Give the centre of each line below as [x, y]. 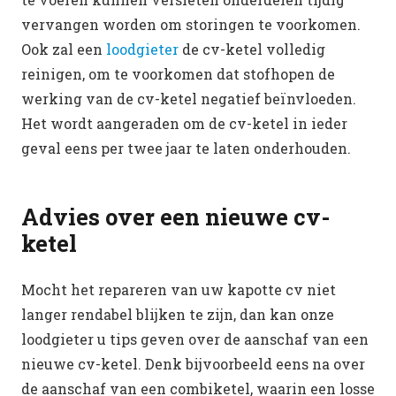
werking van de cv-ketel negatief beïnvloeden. [189, 98]
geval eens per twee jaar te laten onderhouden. [186, 148]
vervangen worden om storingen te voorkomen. [191, 24]
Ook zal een [64, 49]
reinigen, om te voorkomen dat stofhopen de [178, 73]
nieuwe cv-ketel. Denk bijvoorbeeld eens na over [193, 363]
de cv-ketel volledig [252, 49]
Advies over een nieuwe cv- [176, 216]
